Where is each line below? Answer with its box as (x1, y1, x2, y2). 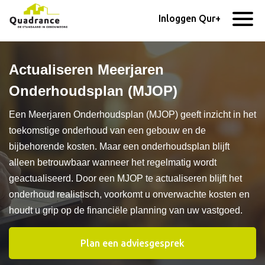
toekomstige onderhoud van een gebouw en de (9, 125, 206, 135)
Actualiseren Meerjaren (9, 62, 164, 77)
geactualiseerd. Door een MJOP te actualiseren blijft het (9, 173, 242, 183)
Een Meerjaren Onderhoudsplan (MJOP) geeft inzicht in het (9, 109, 256, 119)
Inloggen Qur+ (158, 13, 221, 24)
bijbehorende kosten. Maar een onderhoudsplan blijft (9, 141, 230, 151)
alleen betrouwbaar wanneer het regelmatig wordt (9, 157, 216, 167)
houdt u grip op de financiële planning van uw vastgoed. (9, 205, 243, 215)
